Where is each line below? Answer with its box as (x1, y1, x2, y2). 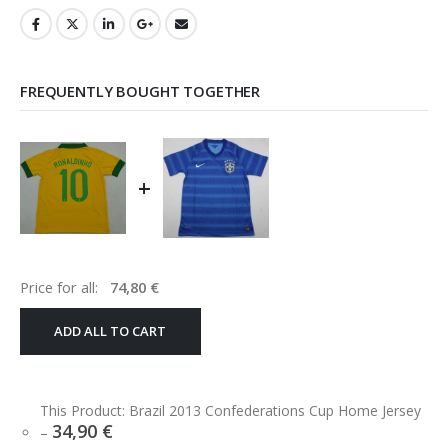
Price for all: (20, 277, 102, 298)
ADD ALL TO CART (54, 322, 167, 341)
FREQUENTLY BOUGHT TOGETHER (20, 81, 261, 102)
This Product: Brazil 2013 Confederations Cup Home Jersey (40, 401, 421, 421)
